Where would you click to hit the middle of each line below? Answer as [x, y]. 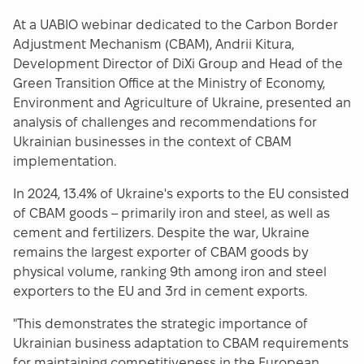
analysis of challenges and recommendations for [165, 123]
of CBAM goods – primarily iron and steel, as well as [171, 214]
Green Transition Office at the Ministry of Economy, [169, 84]
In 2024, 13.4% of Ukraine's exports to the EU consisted [181, 194]
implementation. [65, 162]
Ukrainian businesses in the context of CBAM [152, 142]
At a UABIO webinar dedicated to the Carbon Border [175, 25]
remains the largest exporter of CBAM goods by [160, 253]
